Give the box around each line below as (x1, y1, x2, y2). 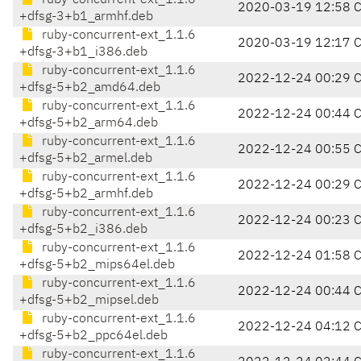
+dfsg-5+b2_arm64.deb (19, 117, 158, 131)
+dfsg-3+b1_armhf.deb (19, 10, 153, 24)
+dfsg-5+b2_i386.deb (19, 223, 147, 237)
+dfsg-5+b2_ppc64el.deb (19, 330, 168, 343)
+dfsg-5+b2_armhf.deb (19, 188, 153, 201)
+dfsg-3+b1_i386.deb (19, 46, 147, 60)
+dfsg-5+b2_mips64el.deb (19, 259, 175, 272)
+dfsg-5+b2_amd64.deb (19, 81, 160, 95)
